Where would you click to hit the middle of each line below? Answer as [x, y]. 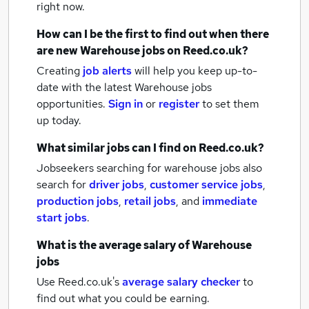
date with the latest [84, 87]
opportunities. [72, 104]
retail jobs [150, 201]
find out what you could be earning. [123, 298]
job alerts [107, 71]
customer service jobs [206, 185]
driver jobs [117, 185]
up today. [59, 120]
